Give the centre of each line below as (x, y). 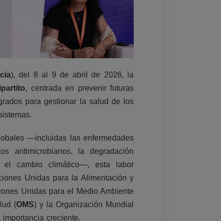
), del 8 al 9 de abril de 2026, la (72, 74)
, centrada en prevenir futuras (79, 88)
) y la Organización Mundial (84, 204)
